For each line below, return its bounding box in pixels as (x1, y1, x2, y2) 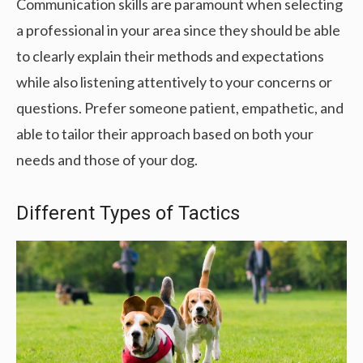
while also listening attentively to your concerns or (16, 72, 332, 91)
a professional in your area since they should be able (16, 20, 340, 39)
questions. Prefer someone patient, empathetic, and (16, 98, 344, 117)
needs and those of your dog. (16, 150, 198, 169)
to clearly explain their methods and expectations (16, 46, 324, 65)
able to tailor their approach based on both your (16, 124, 314, 143)
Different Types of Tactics (16, 201, 240, 224)
